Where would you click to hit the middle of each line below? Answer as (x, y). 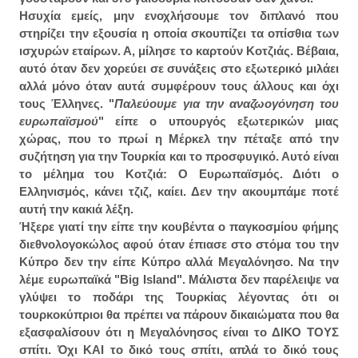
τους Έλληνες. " (67, 104)
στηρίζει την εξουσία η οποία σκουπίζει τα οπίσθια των (179, 34)
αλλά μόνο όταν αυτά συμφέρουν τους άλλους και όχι (179, 86)
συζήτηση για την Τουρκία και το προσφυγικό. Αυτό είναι (179, 157)
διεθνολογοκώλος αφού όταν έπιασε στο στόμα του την (179, 245)
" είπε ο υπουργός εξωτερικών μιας (219, 121)
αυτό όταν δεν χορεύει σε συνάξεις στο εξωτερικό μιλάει (179, 69)
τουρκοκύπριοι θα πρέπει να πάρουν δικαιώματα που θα (179, 315)
